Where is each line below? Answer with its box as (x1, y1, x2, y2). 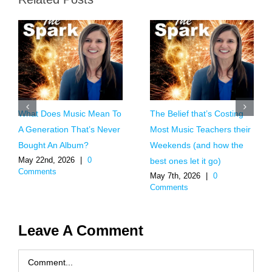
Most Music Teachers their (149, 124, 251, 135)
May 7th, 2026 (149, 171, 200, 181)
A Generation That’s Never (18, 124, 120, 135)
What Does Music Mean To (18, 109, 121, 119)
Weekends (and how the (149, 140, 243, 151)
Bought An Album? (18, 140, 89, 151)
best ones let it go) (149, 156, 221, 166)
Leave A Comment (18, 222, 143, 239)
